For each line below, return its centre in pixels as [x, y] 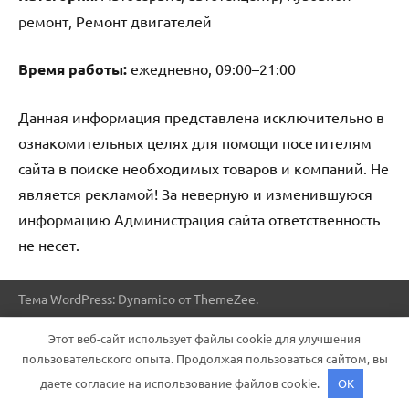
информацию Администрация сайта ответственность [199, 219]
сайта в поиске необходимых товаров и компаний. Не [204, 168]
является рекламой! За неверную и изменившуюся [195, 193]
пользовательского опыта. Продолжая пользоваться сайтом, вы [204, 358]
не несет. [49, 244]
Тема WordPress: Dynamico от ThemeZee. [138, 298]
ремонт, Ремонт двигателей [115, 21]
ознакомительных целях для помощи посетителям [195, 142]
